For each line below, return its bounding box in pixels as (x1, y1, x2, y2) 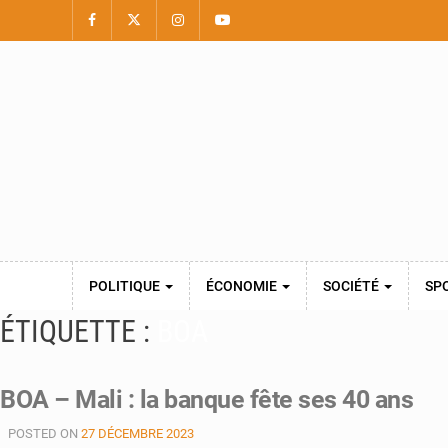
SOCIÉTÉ (323, 278, 382, 294)
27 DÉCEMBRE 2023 (81, 426, 194, 441)
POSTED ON (8, 426, 81, 441)
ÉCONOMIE (206, 278, 280, 294)
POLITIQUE (89, 278, 163, 294)
